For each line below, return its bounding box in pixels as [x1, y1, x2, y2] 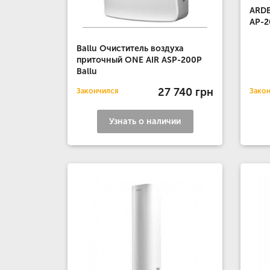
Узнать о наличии [109, 116, 181, 127]
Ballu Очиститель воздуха [77, 43, 184, 54]
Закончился [77, 87, 118, 95]
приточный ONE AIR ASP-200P [77, 55, 202, 65]
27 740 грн [158, 85, 214, 99]
